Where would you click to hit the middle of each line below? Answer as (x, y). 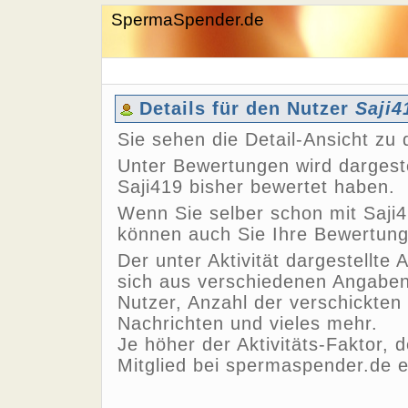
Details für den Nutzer (244, 108)
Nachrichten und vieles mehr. (247, 323)
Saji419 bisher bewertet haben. (256, 187)
